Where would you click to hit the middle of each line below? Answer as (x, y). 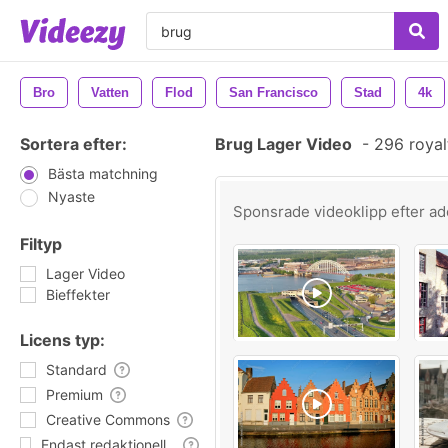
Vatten (110, 92)
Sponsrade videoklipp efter (331, 211)
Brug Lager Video (283, 144)
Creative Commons (108, 419)
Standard (76, 369)
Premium (74, 394)
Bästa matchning (103, 173)
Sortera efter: (73, 144)
